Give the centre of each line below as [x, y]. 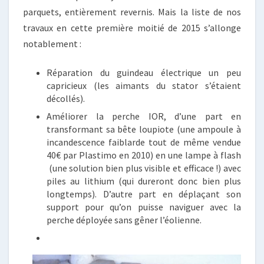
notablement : [52, 44]
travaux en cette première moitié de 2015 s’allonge [132, 28]
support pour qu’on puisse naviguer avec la [144, 207]
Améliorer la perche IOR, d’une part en [144, 116]
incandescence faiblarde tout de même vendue [144, 142]
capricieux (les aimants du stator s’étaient [144, 85]
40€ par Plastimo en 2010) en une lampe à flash [144, 155]
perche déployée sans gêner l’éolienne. [124, 220]
